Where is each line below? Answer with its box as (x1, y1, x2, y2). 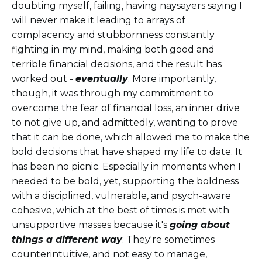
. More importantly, (128, 73, 216, 85)
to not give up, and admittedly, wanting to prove (12, 117, 238, 129)
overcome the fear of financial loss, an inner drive (12, 102, 240, 114)
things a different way (12, 234, 122, 246)
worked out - (12, 73, 75, 85)
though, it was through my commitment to (12, 88, 213, 99)
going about (170, 219, 230, 231)
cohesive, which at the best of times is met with (12, 205, 229, 216)
